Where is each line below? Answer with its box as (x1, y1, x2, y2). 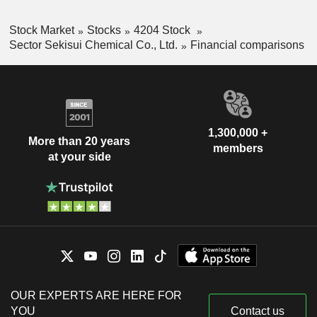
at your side (47, 151, 111, 163)
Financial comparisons (190, 38, 304, 51)
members (212, 142, 263, 154)
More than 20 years (28, 135, 130, 148)
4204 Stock (133, 24, 193, 37)
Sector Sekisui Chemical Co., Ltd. (8, 38, 178, 51)
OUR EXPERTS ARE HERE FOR (11, 289, 182, 301)
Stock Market (8, 24, 74, 37)
